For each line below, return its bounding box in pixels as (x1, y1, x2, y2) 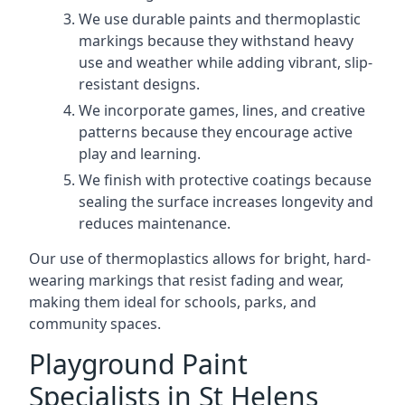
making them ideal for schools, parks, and (29, 292, 316, 312)
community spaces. (29, 314, 161, 334)
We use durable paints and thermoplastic (79, 9, 361, 29)
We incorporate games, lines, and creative (79, 100, 365, 120)
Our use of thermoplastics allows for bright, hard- (29, 249, 371, 268)
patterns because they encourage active (79, 122, 353, 142)
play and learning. (79, 144, 201, 164)
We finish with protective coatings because (79, 170, 372, 190)
